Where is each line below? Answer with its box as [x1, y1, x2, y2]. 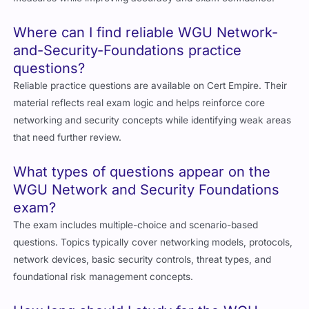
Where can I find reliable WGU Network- [13, 24, 279, 41]
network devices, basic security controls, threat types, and [13, 254, 272, 266]
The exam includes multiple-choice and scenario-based [13, 219, 259, 231]
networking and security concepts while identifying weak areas [13, 114, 292, 126]
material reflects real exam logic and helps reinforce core [13, 97, 266, 109]
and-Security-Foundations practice [13, 42, 242, 59]
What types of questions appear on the [13, 163, 271, 181]
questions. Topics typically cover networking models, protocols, [13, 237, 293, 248]
